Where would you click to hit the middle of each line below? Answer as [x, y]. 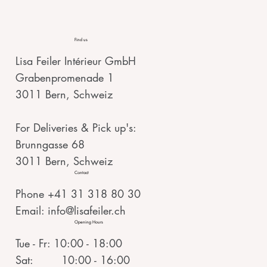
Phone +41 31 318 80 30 [78, 193]
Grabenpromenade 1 [67, 77]
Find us [81, 40]
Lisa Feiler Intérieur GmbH [76, 60]
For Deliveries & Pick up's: [76, 127]
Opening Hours [89, 222]
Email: [32, 210]
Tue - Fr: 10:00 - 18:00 [69, 243]
